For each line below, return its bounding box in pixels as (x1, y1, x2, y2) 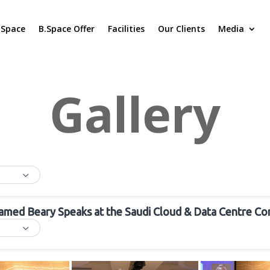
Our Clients (158, 23, 206, 34)
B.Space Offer (39, 23, 95, 34)
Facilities (108, 23, 145, 34)
